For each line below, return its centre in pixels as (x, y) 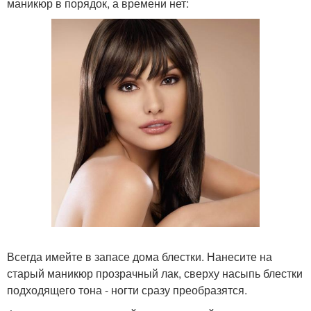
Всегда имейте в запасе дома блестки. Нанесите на (140, 257)
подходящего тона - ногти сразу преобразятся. (127, 290)
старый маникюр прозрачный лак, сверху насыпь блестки (155, 273)
